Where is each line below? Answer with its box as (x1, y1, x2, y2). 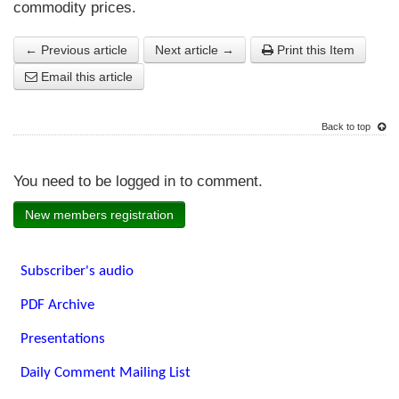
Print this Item (273, 42, 354, 57)
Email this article (37, 69, 133, 84)
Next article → (155, 42, 234, 57)
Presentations (20, 330, 105, 346)
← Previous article (25, 42, 127, 57)
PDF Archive (20, 297, 94, 313)
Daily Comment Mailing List (20, 364, 191, 380)
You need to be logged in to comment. (13, 172, 263, 190)
